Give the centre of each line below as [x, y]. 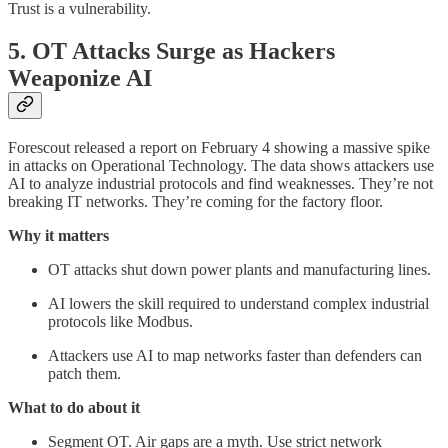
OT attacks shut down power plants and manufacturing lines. [239, 269]
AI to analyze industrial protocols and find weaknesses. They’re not [220, 183]
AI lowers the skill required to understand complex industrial [238, 303]
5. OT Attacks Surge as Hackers [171, 50]
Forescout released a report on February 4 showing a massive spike [219, 147]
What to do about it [74, 407]
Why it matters [58, 235]
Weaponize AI [80, 77]
